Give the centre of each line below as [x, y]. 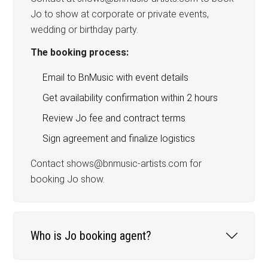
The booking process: [80, 52]
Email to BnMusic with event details [116, 77]
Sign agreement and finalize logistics [119, 138]
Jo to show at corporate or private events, [120, 14]
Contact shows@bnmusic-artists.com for [116, 163]
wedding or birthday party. [85, 29]
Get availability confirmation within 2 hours [130, 98]
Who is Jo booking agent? [91, 235]
